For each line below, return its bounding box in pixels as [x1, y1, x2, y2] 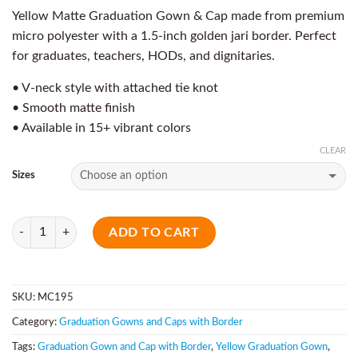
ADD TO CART [109, 225, 200, 239]
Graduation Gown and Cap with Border [38, 341, 211, 352]
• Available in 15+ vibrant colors [12, 121, 191, 134]
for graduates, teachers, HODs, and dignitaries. [12, 49, 275, 62]
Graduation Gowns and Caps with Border [59, 316, 243, 327]
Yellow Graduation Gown [216, 341, 328, 352]
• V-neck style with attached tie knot [12, 81, 218, 94]
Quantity [11, 218, 55, 231]
